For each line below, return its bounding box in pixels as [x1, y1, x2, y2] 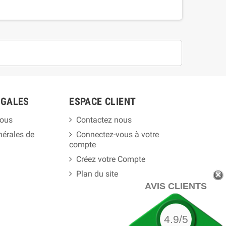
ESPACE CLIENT [69, 95, 136, 107]
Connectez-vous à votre [76, 129, 159, 139]
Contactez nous [76, 115, 132, 125]
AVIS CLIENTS [144, 181, 207, 191]
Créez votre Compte [76, 154, 146, 164]
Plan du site [76, 168, 119, 179]
